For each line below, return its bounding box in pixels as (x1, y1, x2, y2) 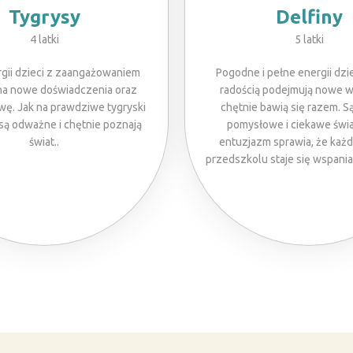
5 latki (294, 33, 324, 46)
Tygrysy (8, 6, 80, 28)
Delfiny (275, 6, 343, 28)
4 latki (29, 33, 59, 46)
